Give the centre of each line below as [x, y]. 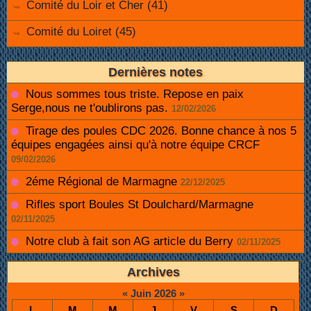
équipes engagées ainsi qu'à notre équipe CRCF [135, 145]
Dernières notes [155, 73]
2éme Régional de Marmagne [101, 182]
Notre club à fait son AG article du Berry [129, 242]
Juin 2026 [153, 294]
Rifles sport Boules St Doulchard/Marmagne [140, 205]
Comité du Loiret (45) [81, 32]
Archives [153, 272]
